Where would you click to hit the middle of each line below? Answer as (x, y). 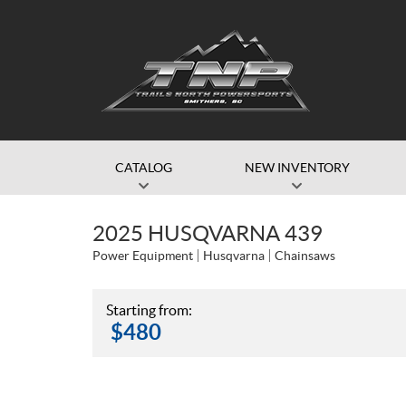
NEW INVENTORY (297, 168)
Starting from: (149, 310)
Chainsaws (305, 256)
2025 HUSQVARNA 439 (208, 233)
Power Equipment (143, 256)
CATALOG (143, 168)
